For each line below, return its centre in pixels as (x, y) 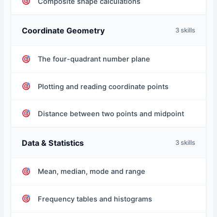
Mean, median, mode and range (92, 172)
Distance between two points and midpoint (111, 114)
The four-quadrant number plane (94, 59)
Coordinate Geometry (63, 30)
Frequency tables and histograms (95, 199)
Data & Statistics (53, 143)
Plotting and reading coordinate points (103, 86)
